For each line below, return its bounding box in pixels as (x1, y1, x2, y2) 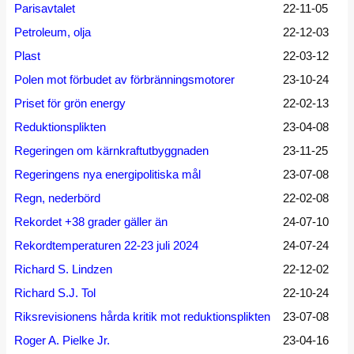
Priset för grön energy (14, 96, 126, 110)
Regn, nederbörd (14, 191, 100, 205)
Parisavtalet (14, 2, 75, 15)
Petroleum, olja (14, 25, 91, 39)
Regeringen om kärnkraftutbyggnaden (14, 144, 209, 157)
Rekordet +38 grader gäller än (14, 215, 168, 228)
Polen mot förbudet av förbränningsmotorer (14, 73, 235, 86)
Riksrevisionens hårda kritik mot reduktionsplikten (14, 310, 270, 323)
